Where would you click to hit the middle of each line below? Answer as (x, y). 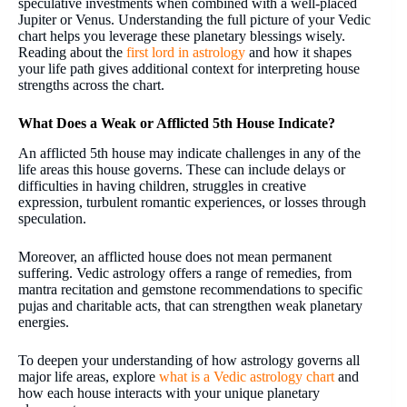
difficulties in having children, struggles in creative (162, 185)
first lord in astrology (186, 52)
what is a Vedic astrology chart (245, 376)
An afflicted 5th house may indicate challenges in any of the (189, 153)
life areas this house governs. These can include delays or (182, 169)
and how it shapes (298, 52)
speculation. (52, 218)
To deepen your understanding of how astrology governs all (189, 360)
